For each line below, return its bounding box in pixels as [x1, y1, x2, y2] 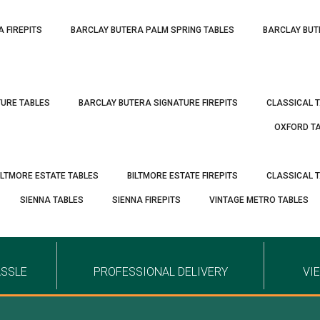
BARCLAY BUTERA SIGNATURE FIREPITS [79, 98, 238, 108]
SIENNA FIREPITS [112, 195, 181, 205]
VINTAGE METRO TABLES [209, 195, 309, 205]
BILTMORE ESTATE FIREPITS [127, 171, 238, 181]
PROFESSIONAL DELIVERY [93, 265, 228, 279]
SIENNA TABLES [20, 195, 84, 205]
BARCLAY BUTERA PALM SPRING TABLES [71, 25, 234, 35]
